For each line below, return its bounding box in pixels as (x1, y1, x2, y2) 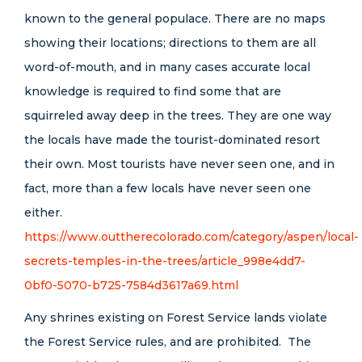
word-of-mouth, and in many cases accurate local (24, 60, 310, 74)
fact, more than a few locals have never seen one (24, 181, 311, 196)
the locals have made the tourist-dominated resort (24, 133, 320, 147)
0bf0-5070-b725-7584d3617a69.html (24, 278, 238, 293)
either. (24, 205, 65, 220)
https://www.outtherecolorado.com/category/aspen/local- (24, 229, 359, 244)
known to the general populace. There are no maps (24, 11, 326, 26)
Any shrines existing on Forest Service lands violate (24, 310, 327, 325)
